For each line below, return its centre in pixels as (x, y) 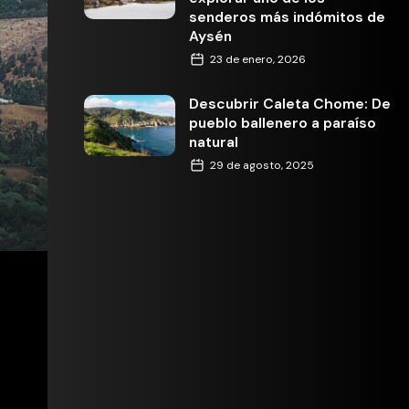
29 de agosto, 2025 (262, 165)
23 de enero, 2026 (258, 59)
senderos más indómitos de (287, 17)
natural (214, 142)
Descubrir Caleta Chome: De (290, 104)
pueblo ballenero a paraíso (283, 123)
